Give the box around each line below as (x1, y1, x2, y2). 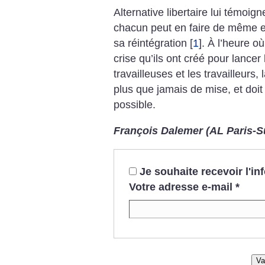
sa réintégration (114, 37, 187, 50)
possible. (114, 99, 156, 111)
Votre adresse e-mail (128, 181, 232, 193)
